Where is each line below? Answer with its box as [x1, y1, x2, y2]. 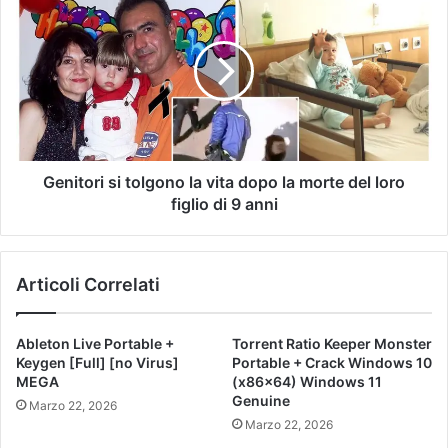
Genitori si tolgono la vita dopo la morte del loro [43, 172, 405, 193]
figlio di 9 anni [170, 194, 278, 215]
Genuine [232, 392, 290, 410]
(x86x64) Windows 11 [232, 373, 382, 391]
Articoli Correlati [16, 274, 160, 296]
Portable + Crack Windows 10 [232, 354, 432, 372]
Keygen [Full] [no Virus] [16, 354, 179, 372]
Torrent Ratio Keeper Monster [232, 335, 432, 353]
